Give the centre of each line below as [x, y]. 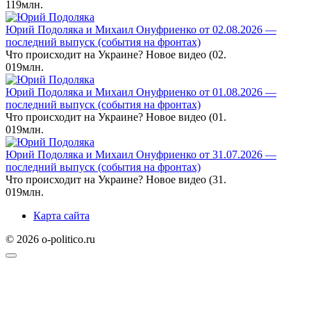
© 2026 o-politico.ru [50, 239]
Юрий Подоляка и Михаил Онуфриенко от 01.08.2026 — [141, 92]
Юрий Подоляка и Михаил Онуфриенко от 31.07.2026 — [141, 155]
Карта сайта [61, 216]
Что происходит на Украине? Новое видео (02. [116, 55]
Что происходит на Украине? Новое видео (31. [116, 180]
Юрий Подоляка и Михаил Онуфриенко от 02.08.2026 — [141, 30]
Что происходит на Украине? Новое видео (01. [116, 117]
